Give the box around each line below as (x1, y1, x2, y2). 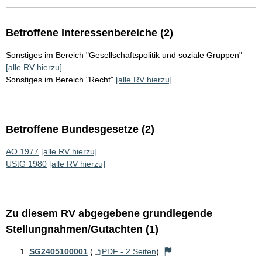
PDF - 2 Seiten (101, 247, 156, 257)
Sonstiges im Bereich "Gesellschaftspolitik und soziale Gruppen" (6, 50, 242, 60)
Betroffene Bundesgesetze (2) (6, 123, 154, 136)
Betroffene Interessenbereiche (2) (6, 27, 173, 39)
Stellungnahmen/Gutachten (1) (6, 223, 158, 236)
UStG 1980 (6, 159, 47, 169)
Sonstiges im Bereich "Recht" (6, 75, 113, 85)
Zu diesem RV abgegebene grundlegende (6, 208, 212, 220)
